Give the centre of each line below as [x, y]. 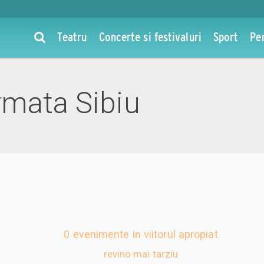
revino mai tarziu [141, 254]
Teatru [72, 37]
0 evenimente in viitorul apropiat [141, 234]
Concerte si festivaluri [150, 37]
